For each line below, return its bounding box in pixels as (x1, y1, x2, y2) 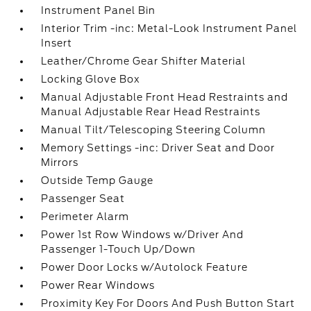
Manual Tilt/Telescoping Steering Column (41, 124, 267, 135)
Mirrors (41, 157, 79, 168)
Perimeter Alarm (41, 211, 130, 222)
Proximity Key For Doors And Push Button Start (41, 298, 296, 309)
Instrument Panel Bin (41, 5, 156, 16)
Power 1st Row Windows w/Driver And (41, 229, 244, 240)
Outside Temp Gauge (41, 175, 154, 186)
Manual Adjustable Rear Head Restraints (41, 106, 261, 117)
